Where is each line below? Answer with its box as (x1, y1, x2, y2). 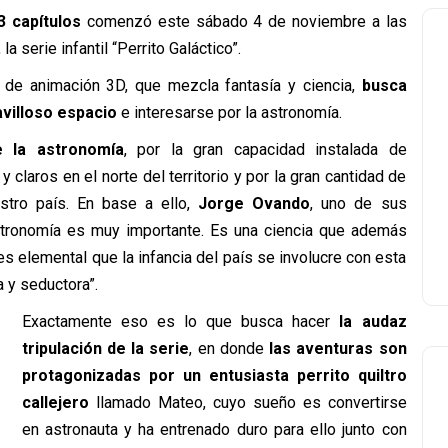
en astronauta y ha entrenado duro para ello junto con (21, 420, 407, 439)
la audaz (330, 312, 407, 331)
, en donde (189, 339, 269, 358)
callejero (21, 393, 96, 412)
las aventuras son (269, 339, 407, 358)
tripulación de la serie (21, 339, 190, 358)
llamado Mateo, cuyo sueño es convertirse (95, 393, 407, 412)
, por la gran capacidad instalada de (123, 140, 407, 159)
